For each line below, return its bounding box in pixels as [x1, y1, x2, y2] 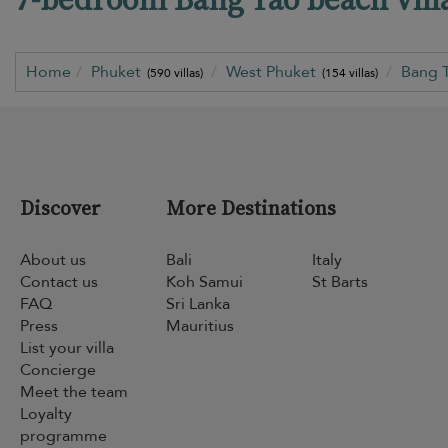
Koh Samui [165, 271, 243, 294]
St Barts [311, 271, 368, 294]
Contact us [20, 271, 98, 294]
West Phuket [225, 61, 320, 84]
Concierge [20, 359, 96, 382]
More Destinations [165, 194, 336, 223]
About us [20, 249, 86, 272]
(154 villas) [322, 65, 379, 82]
